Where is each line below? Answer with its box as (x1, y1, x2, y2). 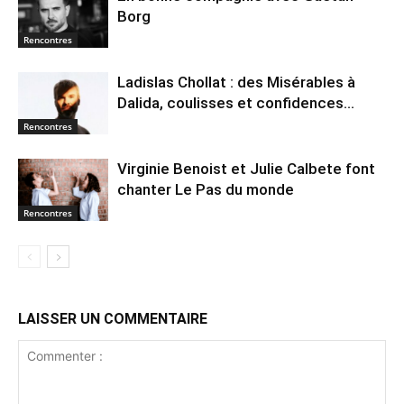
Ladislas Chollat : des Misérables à (117, 73, 355, 92)
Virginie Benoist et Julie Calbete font (117, 160, 375, 179)
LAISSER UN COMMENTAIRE (18, 310, 207, 328)
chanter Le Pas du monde (117, 180, 294, 199)
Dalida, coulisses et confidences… (117, 94, 354, 113)
